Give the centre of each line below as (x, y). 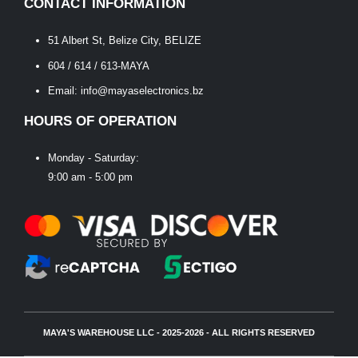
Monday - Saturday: (93, 158)
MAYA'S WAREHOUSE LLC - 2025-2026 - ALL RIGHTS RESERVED (179, 333)
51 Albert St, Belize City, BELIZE (124, 41)
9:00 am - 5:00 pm (90, 177)
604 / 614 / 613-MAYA (98, 66)
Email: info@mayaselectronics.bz (125, 90)
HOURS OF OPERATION (100, 121)
